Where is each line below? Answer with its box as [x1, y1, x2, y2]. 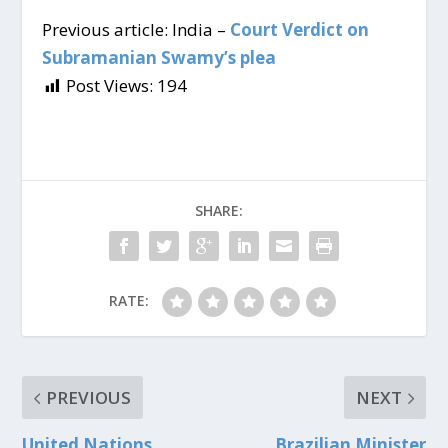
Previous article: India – [42, 18, 227, 42]
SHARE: [195, 201, 243, 221]
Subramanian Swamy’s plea [42, 46, 277, 70]
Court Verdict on [226, 18, 370, 42]
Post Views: [66, 74, 154, 98]
